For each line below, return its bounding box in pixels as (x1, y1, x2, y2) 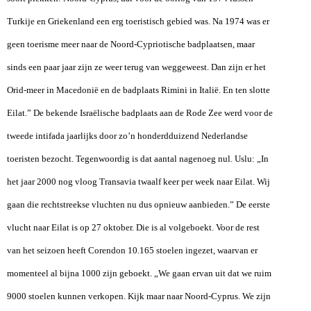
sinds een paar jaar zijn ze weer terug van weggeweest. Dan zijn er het (7, 61, 266, 72)
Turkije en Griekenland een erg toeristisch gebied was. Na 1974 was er (7, 15, 269, 26)
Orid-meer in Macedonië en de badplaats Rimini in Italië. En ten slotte (7, 84, 270, 95)
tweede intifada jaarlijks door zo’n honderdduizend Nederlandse (7, 130, 248, 141)
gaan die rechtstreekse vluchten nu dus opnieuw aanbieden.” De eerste (7, 199, 270, 210)
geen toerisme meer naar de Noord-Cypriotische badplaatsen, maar (7, 38, 255, 49)
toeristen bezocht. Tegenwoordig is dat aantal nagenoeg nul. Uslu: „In (7, 153, 269, 164)
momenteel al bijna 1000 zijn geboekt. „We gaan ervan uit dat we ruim (7, 267, 271, 278)
